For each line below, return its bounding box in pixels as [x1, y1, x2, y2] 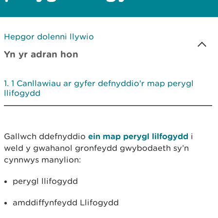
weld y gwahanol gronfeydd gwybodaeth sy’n [4, 143, 189, 153]
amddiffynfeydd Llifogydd [13, 198, 119, 207]
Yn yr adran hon [4, 49, 78, 59]
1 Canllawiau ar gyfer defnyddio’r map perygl [11, 78, 194, 88]
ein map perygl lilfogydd [86, 131, 188, 141]
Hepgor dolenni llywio [4, 32, 94, 41]
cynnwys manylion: [4, 155, 81, 164]
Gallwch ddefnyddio [4, 131, 86, 141]
